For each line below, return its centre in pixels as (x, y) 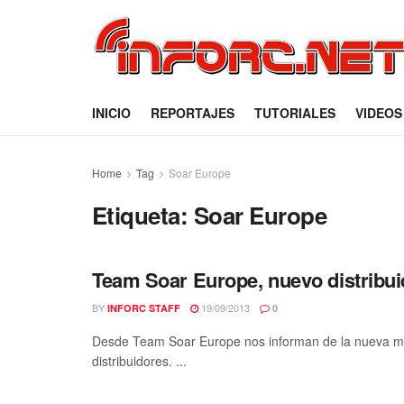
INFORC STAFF (144, 308)
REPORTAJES (193, 113)
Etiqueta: (143, 215)
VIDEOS (379, 113)
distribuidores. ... (139, 361)
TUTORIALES (295, 113)
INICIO (111, 113)
